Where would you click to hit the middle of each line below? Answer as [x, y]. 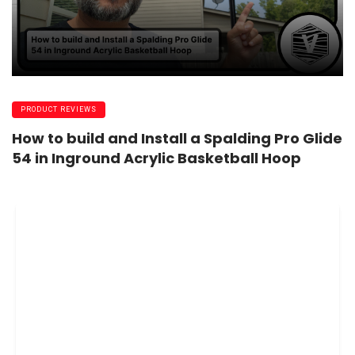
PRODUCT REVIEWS [59, 110]
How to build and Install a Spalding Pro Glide [177, 138]
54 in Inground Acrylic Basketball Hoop [157, 158]
